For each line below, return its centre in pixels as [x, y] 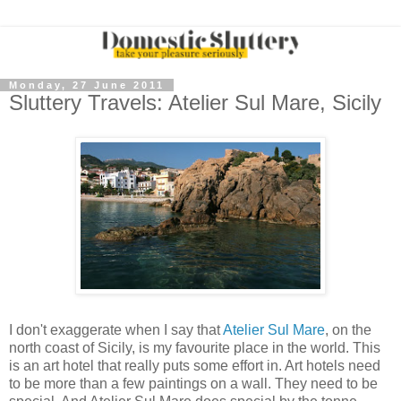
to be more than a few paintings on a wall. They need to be [193, 383]
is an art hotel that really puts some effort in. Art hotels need [195, 365]
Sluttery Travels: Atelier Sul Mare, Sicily [195, 103]
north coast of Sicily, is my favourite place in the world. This [195, 347]
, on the [348, 329]
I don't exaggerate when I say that [116, 329]
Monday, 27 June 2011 [87, 85]
